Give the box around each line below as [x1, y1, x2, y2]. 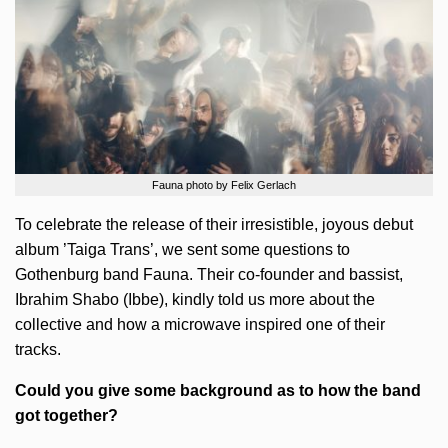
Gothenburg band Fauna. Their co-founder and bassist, [15, 266, 403, 283]
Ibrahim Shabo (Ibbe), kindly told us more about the [15, 291, 375, 308]
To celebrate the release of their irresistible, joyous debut [15, 216, 413, 233]
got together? [15, 407, 118, 424]
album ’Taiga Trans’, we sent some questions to [15, 241, 350, 258]
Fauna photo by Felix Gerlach [152, 179, 296, 191]
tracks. [15, 341, 61, 358]
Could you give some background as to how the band [15, 382, 421, 399]
